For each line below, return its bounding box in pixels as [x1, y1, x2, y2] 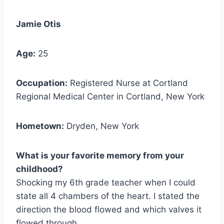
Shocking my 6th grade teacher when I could [16, 177, 195, 187]
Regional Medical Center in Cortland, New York [16, 91, 204, 101]
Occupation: [16, 77, 67, 88]
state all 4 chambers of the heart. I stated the [16, 190, 199, 201]
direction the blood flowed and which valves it [16, 204, 201, 214]
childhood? [16, 163, 63, 174]
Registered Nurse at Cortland [67, 77, 188, 88]
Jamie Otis [16, 18, 61, 29]
